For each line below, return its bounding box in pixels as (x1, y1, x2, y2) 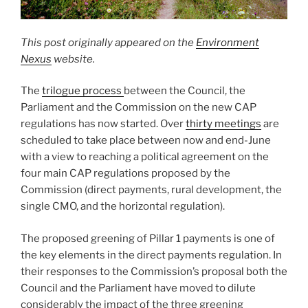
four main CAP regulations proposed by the (21, 167, 230, 180)
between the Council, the (124, 85, 245, 98)
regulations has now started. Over (21, 118, 186, 131)
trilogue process (42, 85, 124, 98)
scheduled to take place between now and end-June (21, 134, 271, 147)
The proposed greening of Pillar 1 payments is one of (21, 232, 275, 245)
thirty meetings (186, 118, 261, 131)
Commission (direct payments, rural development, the (21, 184, 282, 197)
